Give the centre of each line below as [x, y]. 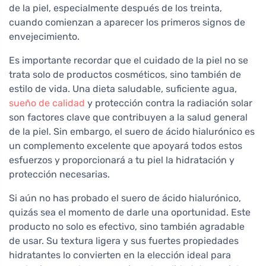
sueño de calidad [47, 103]
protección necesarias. [59, 174]
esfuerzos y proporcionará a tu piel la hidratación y [122, 160]
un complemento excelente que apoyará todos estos [126, 145]
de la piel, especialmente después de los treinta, [115, 8]
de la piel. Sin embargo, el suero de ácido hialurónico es [132, 131]
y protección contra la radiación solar [169, 103]
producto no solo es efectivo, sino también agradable [127, 226]
